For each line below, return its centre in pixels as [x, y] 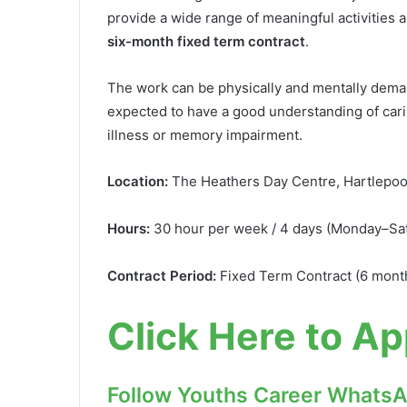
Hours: [130, 228]
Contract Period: [162, 275]
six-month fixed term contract [206, 41]
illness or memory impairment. [205, 134]
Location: [139, 181]
